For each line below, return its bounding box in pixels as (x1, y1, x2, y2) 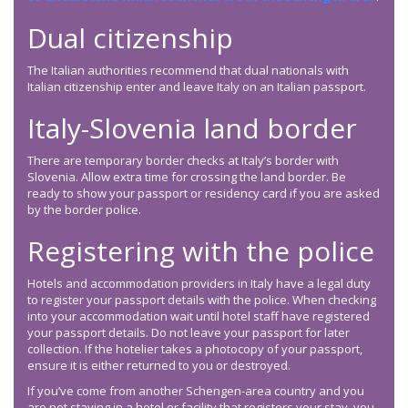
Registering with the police (27, 232, 374, 270)
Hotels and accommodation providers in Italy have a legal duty (27, 275, 371, 292)
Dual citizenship (27, 19, 233, 57)
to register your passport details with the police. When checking (27, 291, 376, 309)
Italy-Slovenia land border (27, 109, 357, 148)
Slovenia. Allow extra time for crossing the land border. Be (27, 168, 346, 186)
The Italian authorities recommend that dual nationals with (27, 62, 349, 79)
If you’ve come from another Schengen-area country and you (27, 382, 364, 400)
